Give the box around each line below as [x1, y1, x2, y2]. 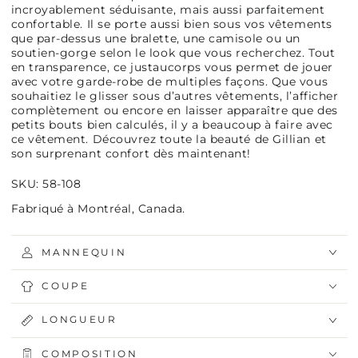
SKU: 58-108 [10, 177, 82, 190]
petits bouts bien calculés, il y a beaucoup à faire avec [10, 117, 333, 131]
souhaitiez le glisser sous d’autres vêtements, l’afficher [10, 89, 339, 102]
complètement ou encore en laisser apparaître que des [10, 103, 338, 117]
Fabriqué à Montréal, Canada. [10, 201, 185, 215]
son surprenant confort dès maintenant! [10, 146, 252, 160]
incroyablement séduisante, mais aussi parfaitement [10, 2, 325, 16]
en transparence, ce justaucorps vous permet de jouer [10, 60, 333, 74]
